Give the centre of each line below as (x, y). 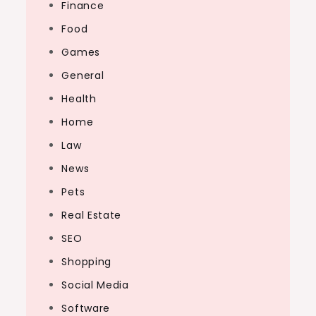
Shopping (87, 262)
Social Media (95, 285)
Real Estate (92, 215)
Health (79, 99)
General (83, 75)
